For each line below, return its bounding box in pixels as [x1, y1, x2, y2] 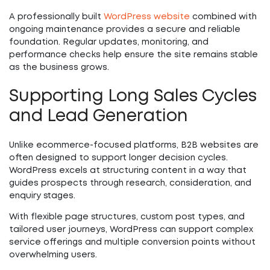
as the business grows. [9, 64, 109, 71]
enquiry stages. [9, 192, 75, 199]
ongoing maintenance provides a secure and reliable [9, 26, 240, 33]
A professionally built [9, 13, 104, 20]
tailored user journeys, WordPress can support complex [9, 226, 253, 233]
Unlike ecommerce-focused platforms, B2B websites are [9, 142, 259, 149]
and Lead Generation [9, 109, 188, 124]
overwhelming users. [9, 251, 97, 259]
